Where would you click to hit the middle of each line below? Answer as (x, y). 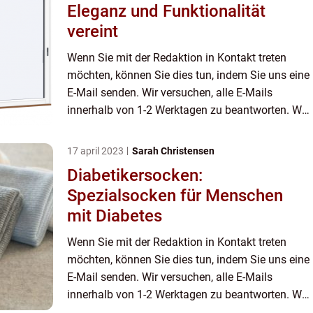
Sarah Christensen (173, 151)
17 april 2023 (96, 151)
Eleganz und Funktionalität (166, 12)
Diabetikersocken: (135, 176)
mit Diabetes (115, 216)
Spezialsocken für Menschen (175, 196)
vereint (93, 32)
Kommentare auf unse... (126, 145)
